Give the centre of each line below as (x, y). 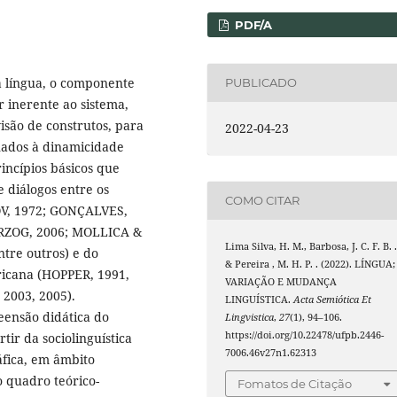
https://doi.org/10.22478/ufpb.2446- (305, 335)
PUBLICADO (261, 83)
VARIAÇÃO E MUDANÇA (281, 281)
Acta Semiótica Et (333, 299)
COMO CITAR (263, 201)
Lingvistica (250, 317)
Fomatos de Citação (295, 384)
